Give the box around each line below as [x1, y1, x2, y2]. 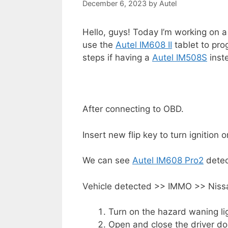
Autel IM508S [152, 52, 207, 63]
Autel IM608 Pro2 [132, 155, 204, 166]
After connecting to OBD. [82, 104, 184, 115]
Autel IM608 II [116, 40, 172, 50]
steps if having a [82, 52, 152, 63]
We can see [82, 155, 132, 166]
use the [82, 40, 116, 50]
